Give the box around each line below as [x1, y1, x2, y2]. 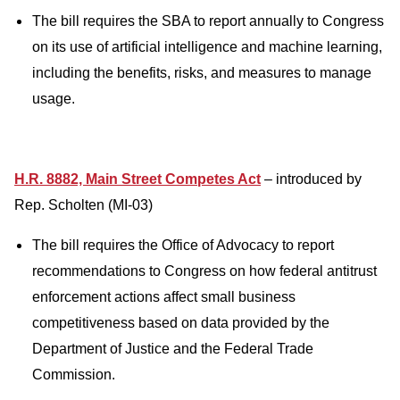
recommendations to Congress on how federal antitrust [32, 263, 377, 279]
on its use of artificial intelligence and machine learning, [32, 39, 382, 54]
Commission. [32, 367, 115, 382]
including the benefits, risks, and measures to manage [32, 65, 371, 80]
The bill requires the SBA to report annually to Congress [32, 13, 384, 29]
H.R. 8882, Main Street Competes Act [14, 171, 261, 187]
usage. [32, 91, 75, 106]
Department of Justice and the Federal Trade [32, 341, 313, 356]
